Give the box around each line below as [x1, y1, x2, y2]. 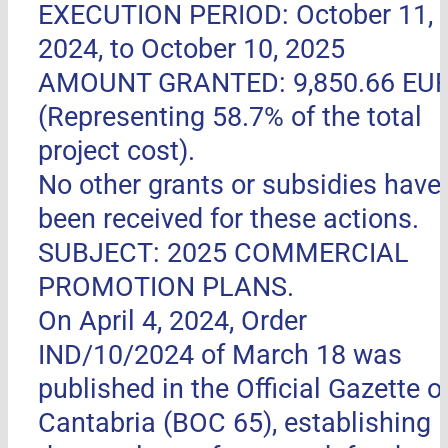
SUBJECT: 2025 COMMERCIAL [37, 237, 409, 270]
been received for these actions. [37, 203, 419, 236]
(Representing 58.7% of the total [37, 101, 422, 134]
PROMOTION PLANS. [37, 271, 294, 304]
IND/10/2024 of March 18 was [37, 339, 402, 372]
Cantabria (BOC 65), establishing [37, 407, 431, 440]
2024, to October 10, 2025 [37, 33, 345, 66]
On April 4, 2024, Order [37, 305, 307, 338]
